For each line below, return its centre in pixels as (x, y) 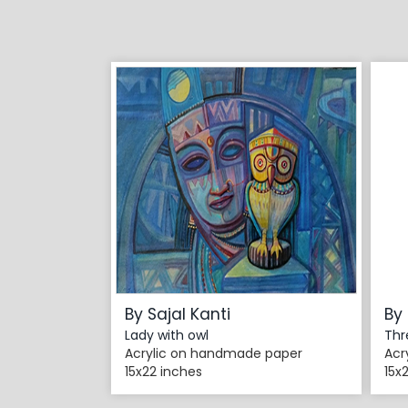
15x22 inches (163, 372)
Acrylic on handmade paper (214, 354)
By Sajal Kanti (178, 315)
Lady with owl (167, 336)
